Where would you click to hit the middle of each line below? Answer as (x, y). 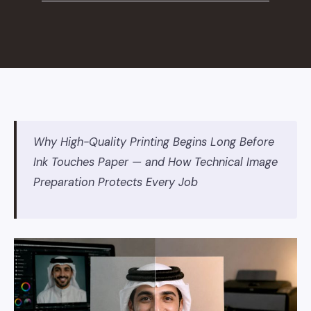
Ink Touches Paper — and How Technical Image (155, 162)
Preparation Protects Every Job (116, 182)
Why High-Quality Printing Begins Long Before (154, 142)
